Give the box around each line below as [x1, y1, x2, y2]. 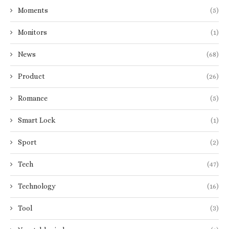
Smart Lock [18, 116, 55, 124]
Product [18, 72, 45, 80]
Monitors [18, 28, 47, 36]
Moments [18, 6, 48, 14]
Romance [18, 94, 48, 102]
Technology [18, 181, 56, 190]
